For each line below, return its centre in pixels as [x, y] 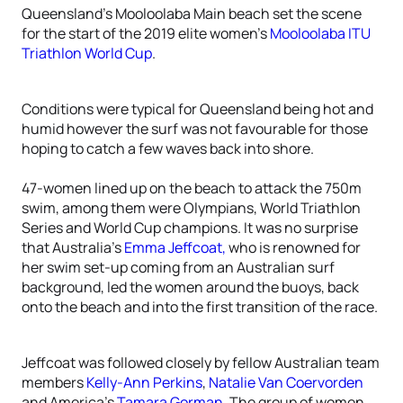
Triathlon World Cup [87, 53]
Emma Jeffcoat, [175, 247]
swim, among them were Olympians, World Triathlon [191, 208]
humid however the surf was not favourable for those [195, 129]
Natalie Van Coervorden [286, 382]
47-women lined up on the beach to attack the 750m [192, 188]
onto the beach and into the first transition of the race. [200, 307]
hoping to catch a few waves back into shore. [168, 148]
